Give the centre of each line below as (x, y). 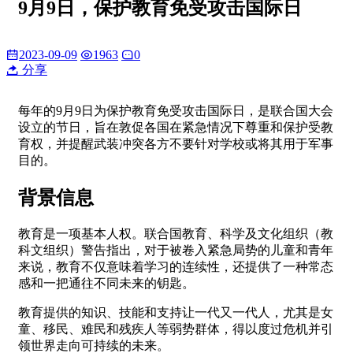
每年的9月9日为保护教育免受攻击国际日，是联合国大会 (176, 110)
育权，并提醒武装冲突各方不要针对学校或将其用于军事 (176, 143)
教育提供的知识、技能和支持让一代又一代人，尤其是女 (176, 312)
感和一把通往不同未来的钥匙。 (106, 283)
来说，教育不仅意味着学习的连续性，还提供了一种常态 (176, 266)
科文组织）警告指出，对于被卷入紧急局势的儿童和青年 (176, 250)
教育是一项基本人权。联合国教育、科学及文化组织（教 (176, 233)
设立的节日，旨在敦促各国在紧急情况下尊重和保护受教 (176, 127)
